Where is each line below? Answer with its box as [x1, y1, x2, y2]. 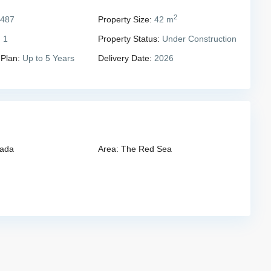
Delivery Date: [97, 53, 152, 63]
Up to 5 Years [19, 53, 74, 63]
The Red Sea [120, 143, 172, 154]
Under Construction [159, 33, 237, 44]
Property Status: [97, 33, 160, 44]
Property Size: [97, 14, 152, 24]
